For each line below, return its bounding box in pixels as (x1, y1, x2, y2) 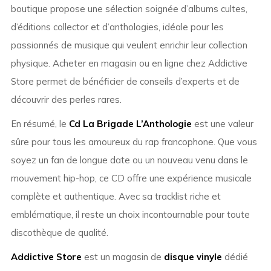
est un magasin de (81, 251, 164, 263)
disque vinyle (163, 251, 222, 263)
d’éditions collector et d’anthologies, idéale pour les (10, 21, 224, 33)
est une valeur (191, 118, 253, 130)
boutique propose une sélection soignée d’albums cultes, (10, 3, 247, 15)
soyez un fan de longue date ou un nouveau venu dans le (10, 154, 248, 166)
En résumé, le (10, 118, 69, 130)
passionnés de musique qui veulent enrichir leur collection (10, 39, 247, 51)
